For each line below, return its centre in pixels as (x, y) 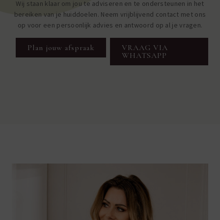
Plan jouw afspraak (61, 47)
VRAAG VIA (145, 47)
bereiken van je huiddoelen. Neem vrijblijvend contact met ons (110, 14)
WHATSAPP (144, 55)
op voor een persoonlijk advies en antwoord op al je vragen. (110, 25)
